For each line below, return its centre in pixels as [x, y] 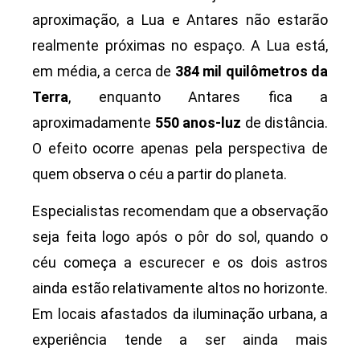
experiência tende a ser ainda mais [180, 339]
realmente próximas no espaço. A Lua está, [180, 45]
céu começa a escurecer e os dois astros [180, 262]
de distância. [284, 122]
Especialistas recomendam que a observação [180, 211]
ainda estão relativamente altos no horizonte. [180, 288]
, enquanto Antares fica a [198, 96]
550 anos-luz [198, 122]
